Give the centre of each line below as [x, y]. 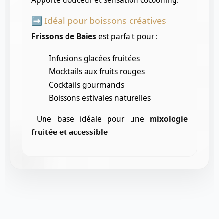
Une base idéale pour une [90, 119]
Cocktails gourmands [86, 84]
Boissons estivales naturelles [99, 98]
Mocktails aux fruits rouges [96, 71]
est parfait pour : [127, 36]
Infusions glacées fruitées [93, 58]
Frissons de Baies [64, 36]
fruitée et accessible [69, 132]
